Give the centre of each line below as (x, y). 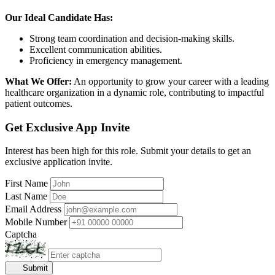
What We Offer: (38, 81)
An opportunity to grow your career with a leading (170, 81)
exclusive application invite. (59, 162)
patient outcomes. (39, 103)
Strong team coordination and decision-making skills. (132, 38)
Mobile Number (36, 222)
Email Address (33, 209)
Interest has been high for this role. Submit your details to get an (128, 151)
